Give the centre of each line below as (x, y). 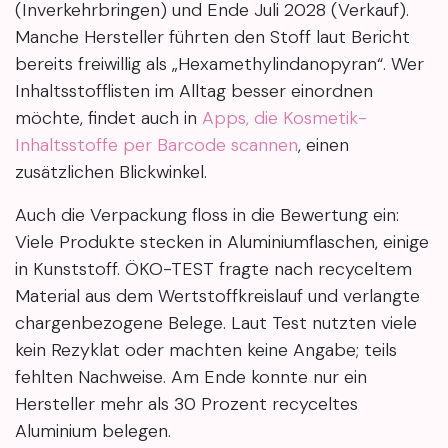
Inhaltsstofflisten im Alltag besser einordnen (194, 91)
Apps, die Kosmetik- (284, 118)
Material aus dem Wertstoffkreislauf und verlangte (217, 296)
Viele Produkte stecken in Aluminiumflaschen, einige (222, 242)
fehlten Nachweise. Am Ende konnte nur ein (191, 377)
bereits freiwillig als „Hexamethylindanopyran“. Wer (219, 64)
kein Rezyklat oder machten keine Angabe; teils (206, 350)
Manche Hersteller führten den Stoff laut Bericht (212, 37)
